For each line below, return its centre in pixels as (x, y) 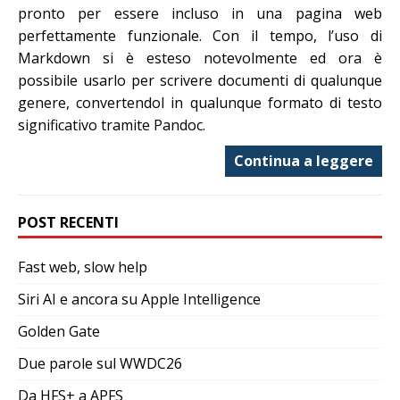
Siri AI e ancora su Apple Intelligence (139, 299)
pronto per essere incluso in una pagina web (200, 13)
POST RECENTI (68, 222)
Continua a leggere (304, 160)
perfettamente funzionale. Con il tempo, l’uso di (200, 35)
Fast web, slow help (83, 267)
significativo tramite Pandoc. (112, 125)
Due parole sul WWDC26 (100, 363)
